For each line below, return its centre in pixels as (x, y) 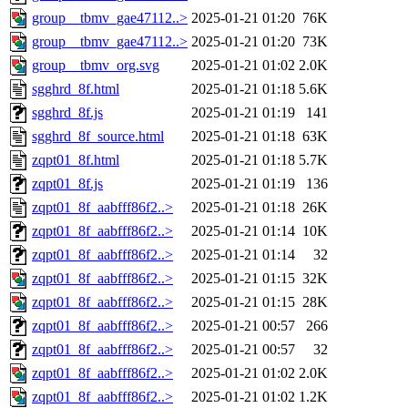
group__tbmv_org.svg (96, 66)
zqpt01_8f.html (76, 160)
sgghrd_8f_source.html (98, 137)
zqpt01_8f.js (67, 184)
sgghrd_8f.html (76, 89)
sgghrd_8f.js (67, 113)
